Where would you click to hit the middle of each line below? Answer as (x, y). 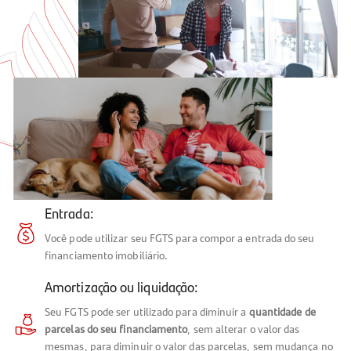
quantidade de (282, 312)
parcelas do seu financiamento (116, 329)
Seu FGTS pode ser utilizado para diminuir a (147, 312)
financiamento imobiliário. (107, 256)
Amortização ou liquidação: (121, 287)
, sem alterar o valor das (244, 329)
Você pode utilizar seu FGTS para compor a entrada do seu (180, 239)
